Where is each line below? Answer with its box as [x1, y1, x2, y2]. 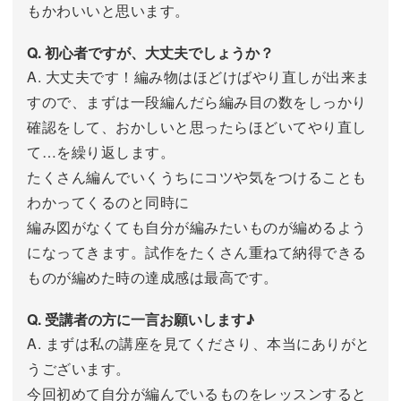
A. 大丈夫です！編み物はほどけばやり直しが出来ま [27, 65, 371, 87]
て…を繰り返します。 [27, 141, 175, 162]
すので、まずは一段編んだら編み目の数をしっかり [27, 90, 367, 112]
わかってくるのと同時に [27, 191, 190, 212]
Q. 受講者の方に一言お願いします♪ [27, 308, 255, 329]
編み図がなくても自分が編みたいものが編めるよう [27, 216, 367, 237]
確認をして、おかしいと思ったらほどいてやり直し [27, 115, 367, 137]
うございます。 [27, 357, 131, 379]
